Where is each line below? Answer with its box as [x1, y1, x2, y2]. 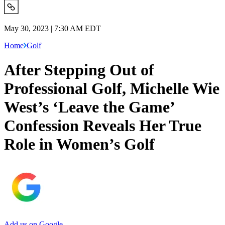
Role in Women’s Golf [4, 135, 155, 154]
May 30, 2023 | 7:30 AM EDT [4, 24, 101, 33]
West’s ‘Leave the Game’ [4, 98, 174, 117]
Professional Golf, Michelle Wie [4, 79, 219, 98]
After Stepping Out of [4, 61, 154, 79]
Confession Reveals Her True [4, 117, 201, 135]
